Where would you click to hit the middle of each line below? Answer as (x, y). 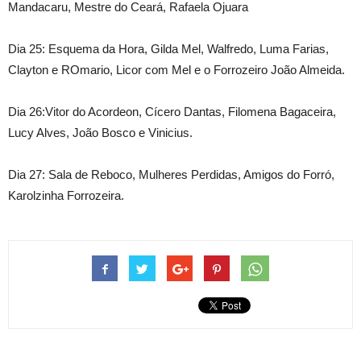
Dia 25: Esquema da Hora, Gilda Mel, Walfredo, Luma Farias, (168, 48)
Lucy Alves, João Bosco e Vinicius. (100, 132)
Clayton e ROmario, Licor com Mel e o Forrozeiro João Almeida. (176, 69)
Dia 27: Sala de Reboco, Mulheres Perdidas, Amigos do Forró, (171, 174)
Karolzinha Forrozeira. (66, 195)
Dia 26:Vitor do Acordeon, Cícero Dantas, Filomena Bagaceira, (172, 111)
